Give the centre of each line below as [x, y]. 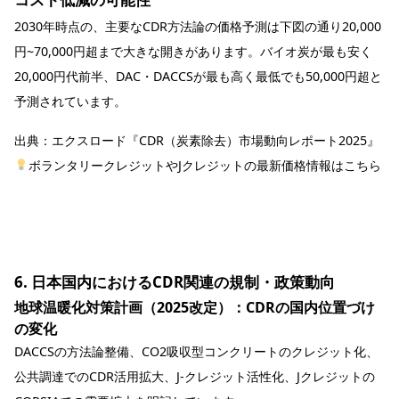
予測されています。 [70, 101]
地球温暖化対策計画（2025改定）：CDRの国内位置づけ [195, 307]
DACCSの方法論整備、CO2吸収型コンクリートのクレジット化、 [196, 351]
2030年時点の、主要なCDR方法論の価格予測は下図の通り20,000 [198, 26]
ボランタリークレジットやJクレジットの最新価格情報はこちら [205, 165]
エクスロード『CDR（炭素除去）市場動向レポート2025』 [216, 140]
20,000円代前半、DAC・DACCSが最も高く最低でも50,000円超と [198, 76]
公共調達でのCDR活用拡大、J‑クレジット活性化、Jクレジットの [195, 376]
